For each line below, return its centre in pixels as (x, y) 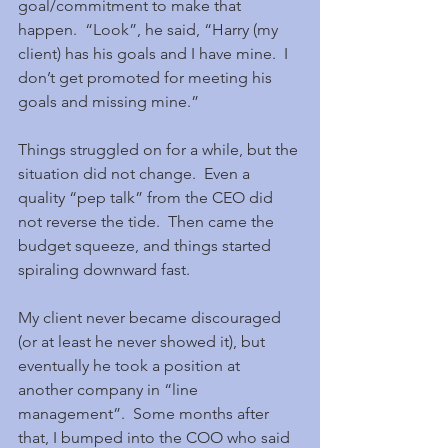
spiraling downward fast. (104, 269)
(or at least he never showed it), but (143, 341)
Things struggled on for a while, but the (160, 149)
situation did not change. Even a (136, 173)
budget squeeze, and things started (146, 245)
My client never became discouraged (151, 317)
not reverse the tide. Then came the (148, 221)
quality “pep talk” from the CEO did (147, 197)
